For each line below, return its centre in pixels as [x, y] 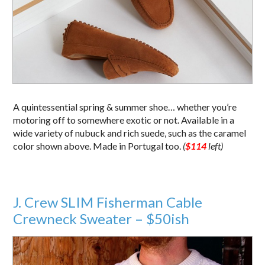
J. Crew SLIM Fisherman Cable [108, 202]
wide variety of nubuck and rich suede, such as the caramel [130, 132]
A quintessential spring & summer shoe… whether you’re [125, 106]
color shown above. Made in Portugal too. [98, 146]
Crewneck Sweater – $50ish [101, 218]
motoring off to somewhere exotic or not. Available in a [124, 119]
